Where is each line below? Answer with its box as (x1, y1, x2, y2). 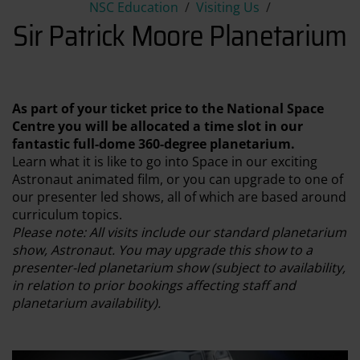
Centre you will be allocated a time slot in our (12, 117, 303, 135)
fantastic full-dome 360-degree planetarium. (12, 134, 295, 153)
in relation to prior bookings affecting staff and (12, 276, 296, 294)
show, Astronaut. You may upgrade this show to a (12, 240, 313, 259)
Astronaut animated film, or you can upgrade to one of (12, 170, 343, 188)
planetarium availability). (12, 293, 161, 312)
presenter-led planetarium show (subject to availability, (12, 258, 346, 276)
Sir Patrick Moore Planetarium (13, 13, 347, 59)
